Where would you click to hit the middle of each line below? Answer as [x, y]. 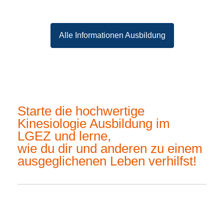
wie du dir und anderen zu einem [110, 148]
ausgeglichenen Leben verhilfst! [107, 161]
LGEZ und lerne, [64, 136]
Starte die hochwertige [81, 111]
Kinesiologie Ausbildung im [94, 123]
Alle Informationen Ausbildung [112, 35]
